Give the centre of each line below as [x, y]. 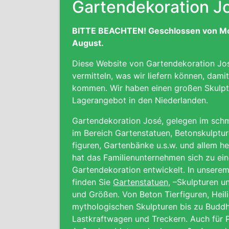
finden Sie [93, 182]
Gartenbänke [129, 145]
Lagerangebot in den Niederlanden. [141, 100]
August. [88, 43]
